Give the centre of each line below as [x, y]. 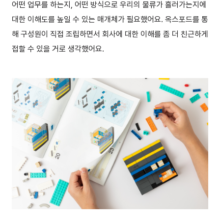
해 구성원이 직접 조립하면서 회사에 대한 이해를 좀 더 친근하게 [110, 34]
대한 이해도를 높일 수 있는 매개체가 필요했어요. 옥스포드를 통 [110, 19]
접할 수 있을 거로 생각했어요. [58, 49]
